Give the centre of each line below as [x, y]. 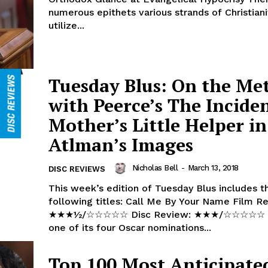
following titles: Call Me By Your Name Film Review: [87, 201]
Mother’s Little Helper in [158, 125]
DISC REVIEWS [77, 169]
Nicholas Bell [155, 167]
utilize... [66, 26]
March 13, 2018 [213, 167]
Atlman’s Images [121, 144]
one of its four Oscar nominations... [130, 227]
